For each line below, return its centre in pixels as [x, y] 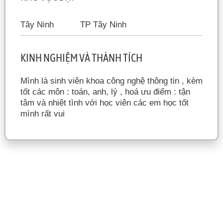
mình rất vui [42, 114]
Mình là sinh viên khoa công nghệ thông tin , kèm [111, 81]
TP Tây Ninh [103, 25]
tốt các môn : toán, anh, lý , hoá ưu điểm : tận [105, 92]
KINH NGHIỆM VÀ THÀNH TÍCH [81, 58]
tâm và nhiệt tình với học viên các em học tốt [104, 103]
